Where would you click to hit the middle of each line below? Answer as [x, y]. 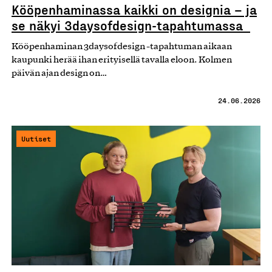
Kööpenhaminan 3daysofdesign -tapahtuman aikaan [122, 46]
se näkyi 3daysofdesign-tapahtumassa [131, 25]
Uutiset [36, 138]
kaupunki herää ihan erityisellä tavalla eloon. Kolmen [122, 60]
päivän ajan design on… [59, 73]
